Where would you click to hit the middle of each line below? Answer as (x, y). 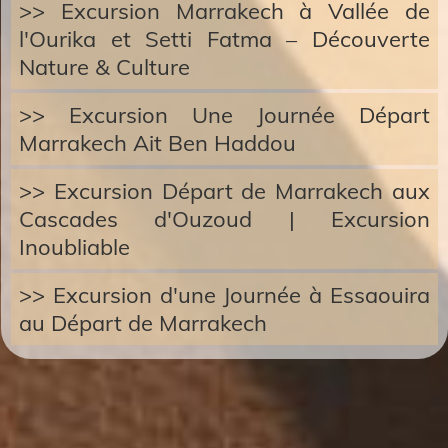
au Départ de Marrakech (143, 323)
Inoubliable (74, 247)
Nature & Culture (104, 67)
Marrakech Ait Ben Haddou (157, 143)
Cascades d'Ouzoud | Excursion (224, 219)
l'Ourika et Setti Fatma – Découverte (224, 39)
